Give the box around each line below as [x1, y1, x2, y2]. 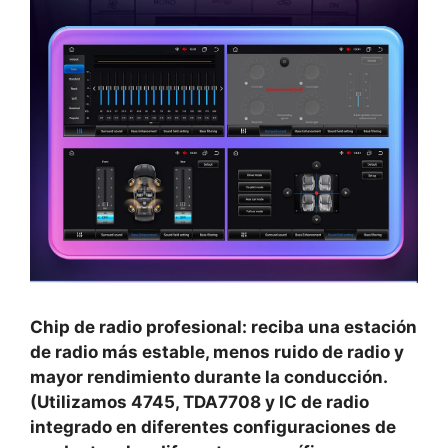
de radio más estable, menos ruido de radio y [30, 342, 404, 363]
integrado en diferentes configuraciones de [30, 417, 396, 438]
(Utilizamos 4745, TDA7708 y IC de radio [30, 392, 369, 413]
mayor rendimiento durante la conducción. [30, 367, 388, 388]
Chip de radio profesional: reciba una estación [30, 317, 417, 338]
